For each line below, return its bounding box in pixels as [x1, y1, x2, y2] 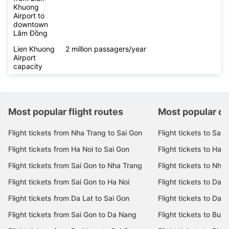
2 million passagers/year [65, 44, 146, 54]
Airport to [13, 11, 44, 20]
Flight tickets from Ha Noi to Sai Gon [8, 145, 129, 154]
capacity [13, 62, 42, 71]
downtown [13, 20, 48, 29]
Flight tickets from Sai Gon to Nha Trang [8, 161, 142, 170]
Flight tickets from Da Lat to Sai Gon [8, 194, 129, 203]
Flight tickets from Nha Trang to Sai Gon [8, 128, 142, 138]
